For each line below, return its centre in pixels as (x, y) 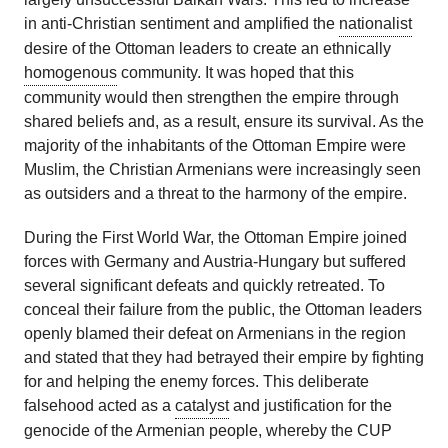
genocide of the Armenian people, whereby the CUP (208, 431)
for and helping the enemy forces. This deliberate (196, 382)
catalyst (202, 406)
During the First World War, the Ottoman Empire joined (215, 238)
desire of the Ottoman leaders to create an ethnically (207, 49)
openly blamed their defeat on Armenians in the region (215, 334)
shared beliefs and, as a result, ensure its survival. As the (224, 122)
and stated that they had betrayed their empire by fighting (224, 358)
